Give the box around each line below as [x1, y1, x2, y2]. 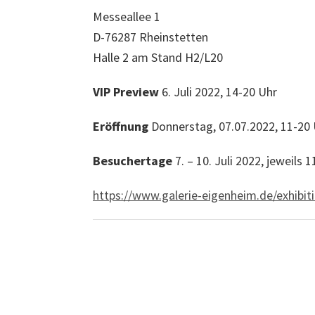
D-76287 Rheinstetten [93, 29, 208, 45]
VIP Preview [93, 84, 159, 100]
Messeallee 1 [93, 8, 160, 25]
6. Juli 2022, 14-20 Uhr [159, 84, 277, 100]
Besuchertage [93, 153, 172, 169]
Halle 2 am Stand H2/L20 [93, 49, 223, 65]
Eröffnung [93, 118, 148, 134]
